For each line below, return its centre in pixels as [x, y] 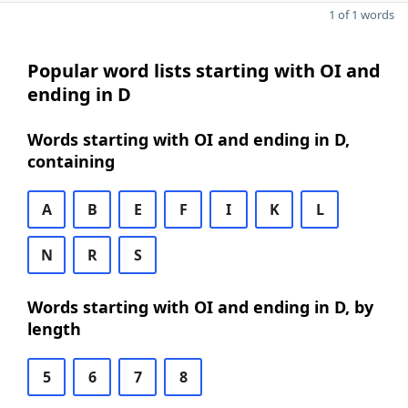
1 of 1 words [362, 15]
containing [71, 161]
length [54, 329]
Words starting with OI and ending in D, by [200, 307]
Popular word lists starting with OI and [204, 71]
